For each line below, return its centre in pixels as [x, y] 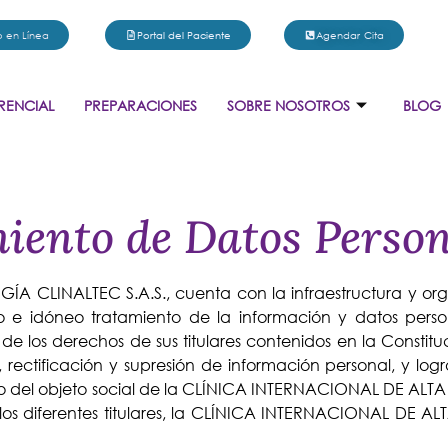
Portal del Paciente [184, 35]
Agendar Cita [350, 35]
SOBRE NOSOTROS [288, 105]
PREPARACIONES [140, 105]
